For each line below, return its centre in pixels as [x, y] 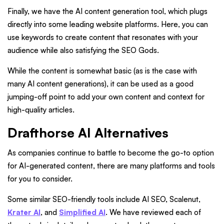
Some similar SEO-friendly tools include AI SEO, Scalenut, [104, 199]
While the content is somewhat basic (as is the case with [102, 71]
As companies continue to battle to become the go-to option [111, 152]
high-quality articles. [41, 110]
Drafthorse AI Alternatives [88, 133]
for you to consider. [40, 178]
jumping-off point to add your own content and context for [106, 97]
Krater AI [24, 212]
